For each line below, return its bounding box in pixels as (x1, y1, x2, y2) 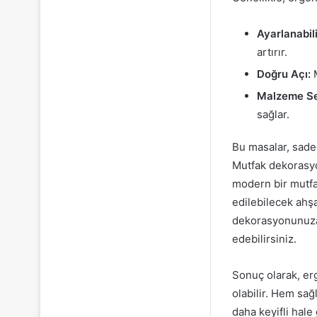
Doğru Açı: (257, 67, 311, 81)
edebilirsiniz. (232, 232, 296, 246)
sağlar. (257, 108, 289, 122)
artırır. (257, 45, 287, 59)
